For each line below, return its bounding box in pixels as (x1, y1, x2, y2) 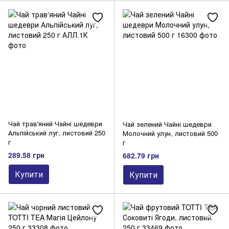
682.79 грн (123, 150, 159, 161)
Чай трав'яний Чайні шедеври (8, 118, 102, 128)
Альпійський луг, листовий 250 (8, 127, 105, 138)
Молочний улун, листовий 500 (123, 128, 218, 138)
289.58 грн (8, 149, 44, 160)
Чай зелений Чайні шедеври (123, 119, 212, 129)
